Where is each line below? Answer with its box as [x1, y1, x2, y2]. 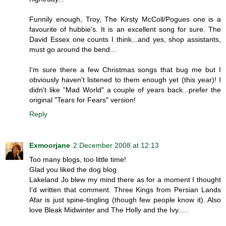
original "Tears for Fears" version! [29, 96, 136, 104]
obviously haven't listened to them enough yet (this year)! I [29, 76, 221, 84]
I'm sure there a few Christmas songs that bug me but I [29, 66, 221, 74]
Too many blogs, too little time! [29, 155, 126, 164]
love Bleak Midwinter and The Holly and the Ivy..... [29, 206, 188, 214]
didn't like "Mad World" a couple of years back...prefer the [29, 86, 221, 94]
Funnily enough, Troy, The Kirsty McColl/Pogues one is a [29, 15, 221, 24]
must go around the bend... [29, 45, 116, 54]
